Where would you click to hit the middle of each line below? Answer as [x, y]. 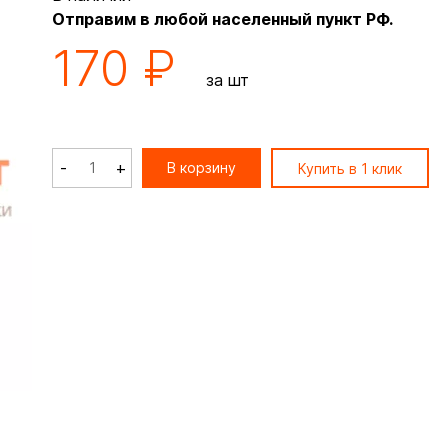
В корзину [201, 167]
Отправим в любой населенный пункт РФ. [222, 19]
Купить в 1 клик [350, 168]
